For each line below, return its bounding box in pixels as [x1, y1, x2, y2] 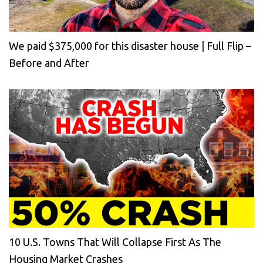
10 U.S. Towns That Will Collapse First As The [9, 235, 221, 248]
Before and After [9, 57, 89, 69]
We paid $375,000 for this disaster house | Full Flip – [9, 40, 251, 52]
